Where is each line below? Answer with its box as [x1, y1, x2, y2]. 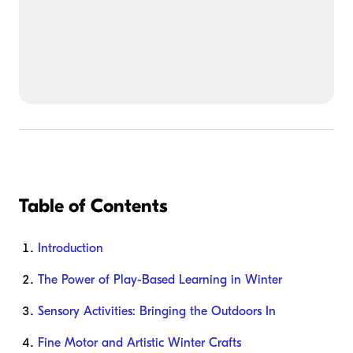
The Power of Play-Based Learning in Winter [38, 273, 282, 288]
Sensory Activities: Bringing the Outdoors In [38, 304, 276, 319]
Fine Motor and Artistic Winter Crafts [38, 336, 241, 351]
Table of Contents [19, 195, 167, 217]
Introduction [38, 241, 103, 256]
